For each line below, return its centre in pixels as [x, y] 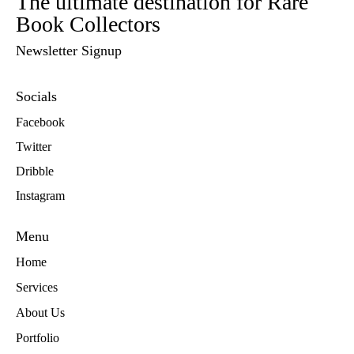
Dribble [35, 171]
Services [37, 288]
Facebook [40, 122]
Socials [36, 97]
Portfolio [38, 338]
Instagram [40, 195]
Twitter [34, 146]
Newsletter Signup [69, 51]
